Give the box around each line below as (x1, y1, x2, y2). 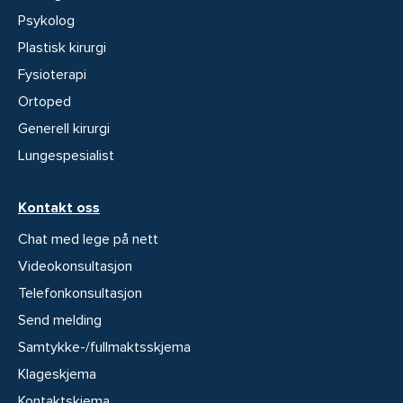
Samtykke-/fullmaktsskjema (18, 337, 191, 356)
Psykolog (18, 11, 75, 30)
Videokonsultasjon (18, 256, 132, 275)
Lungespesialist (18, 146, 114, 165)
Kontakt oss (18, 198, 100, 217)
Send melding (18, 310, 102, 329)
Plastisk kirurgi (18, 38, 106, 57)
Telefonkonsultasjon (18, 283, 142, 302)
